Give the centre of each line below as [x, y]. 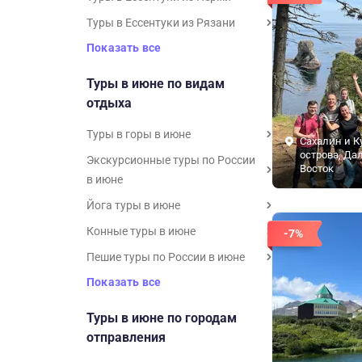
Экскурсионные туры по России [171, 160]
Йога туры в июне [133, 205]
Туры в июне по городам [162, 318]
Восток [317, 168]
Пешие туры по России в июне [166, 257]
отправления [126, 337]
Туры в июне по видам [156, 84]
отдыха [109, 103]
